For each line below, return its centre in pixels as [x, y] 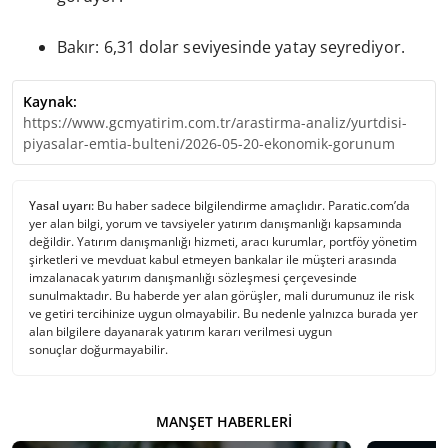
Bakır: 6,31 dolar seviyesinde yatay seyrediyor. [231, 47]
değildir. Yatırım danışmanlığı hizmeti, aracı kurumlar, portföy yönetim [223, 242]
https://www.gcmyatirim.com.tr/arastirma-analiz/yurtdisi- [215, 123]
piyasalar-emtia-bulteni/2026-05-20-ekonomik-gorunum [209, 144]
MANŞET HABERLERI [224, 422]
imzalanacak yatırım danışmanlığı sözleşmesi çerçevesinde [193, 278]
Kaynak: [50, 102]
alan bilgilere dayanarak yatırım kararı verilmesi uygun [180, 332]
